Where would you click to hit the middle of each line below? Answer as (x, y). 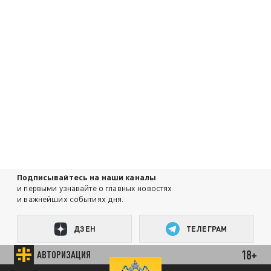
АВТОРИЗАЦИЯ (64, 254)
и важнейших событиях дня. (70, 199)
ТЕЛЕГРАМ (207, 228)
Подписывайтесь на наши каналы (87, 177)
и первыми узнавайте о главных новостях (95, 188)
